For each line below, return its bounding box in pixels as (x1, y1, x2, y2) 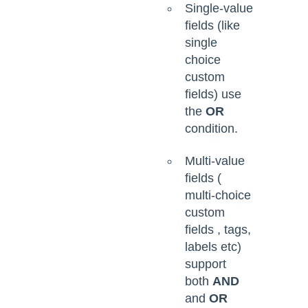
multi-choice (185, 188, 251, 202)
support (185, 256, 226, 271)
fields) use (185, 87, 241, 101)
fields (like (185, 18, 240, 32)
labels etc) (185, 239, 241, 254)
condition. (185, 121, 238, 135)
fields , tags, (185, 222, 251, 236)
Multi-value (185, 153, 245, 168)
